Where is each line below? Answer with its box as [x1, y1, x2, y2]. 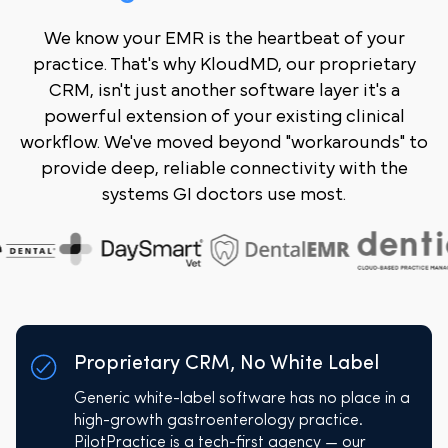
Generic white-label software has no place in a [73, 390, 410, 407]
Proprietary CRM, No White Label [73, 353, 379, 374]
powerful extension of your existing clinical [43, 107, 405, 126]
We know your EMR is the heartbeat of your [43, 29, 405, 48]
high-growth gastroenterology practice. [73, 412, 363, 429]
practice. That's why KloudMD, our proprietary [32, 55, 416, 74]
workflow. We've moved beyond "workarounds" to [20, 133, 428, 152]
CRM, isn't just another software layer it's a [48, 81, 400, 100]
